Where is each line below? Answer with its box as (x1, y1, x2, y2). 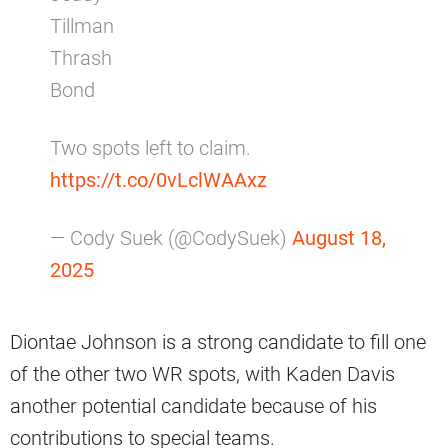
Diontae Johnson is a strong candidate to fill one (10, 329, 426, 354)
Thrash (50, 45, 112, 70)
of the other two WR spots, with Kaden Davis (10, 361, 395, 386)
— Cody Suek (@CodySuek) (50, 225, 292, 250)
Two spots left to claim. (50, 135, 251, 160)
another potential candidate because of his (10, 393, 377, 418)
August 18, (292, 225, 386, 250)
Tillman (50, 13, 114, 38)
